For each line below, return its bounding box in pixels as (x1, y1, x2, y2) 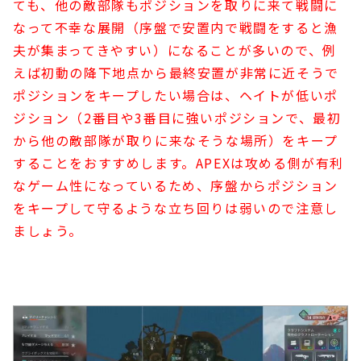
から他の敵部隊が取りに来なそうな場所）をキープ (13, 130, 338, 150)
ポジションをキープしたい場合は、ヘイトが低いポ (13, 85, 338, 105)
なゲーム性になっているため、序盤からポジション (13, 175, 338, 195)
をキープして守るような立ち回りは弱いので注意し (13, 197, 338, 218)
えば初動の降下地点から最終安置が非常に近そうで (13, 62, 339, 82)
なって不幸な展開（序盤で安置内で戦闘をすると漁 (13, 17, 338, 37)
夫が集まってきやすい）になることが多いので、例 (13, 39, 337, 60)
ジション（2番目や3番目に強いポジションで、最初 (13, 107, 342, 127)
